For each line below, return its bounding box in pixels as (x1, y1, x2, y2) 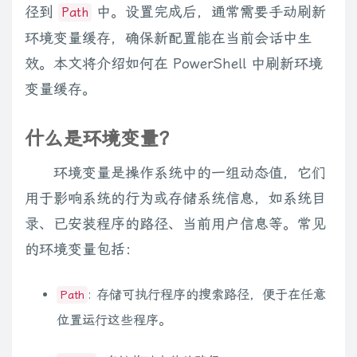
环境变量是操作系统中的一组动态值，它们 (53, 164, 326, 182)
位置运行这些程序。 (57, 312, 171, 328)
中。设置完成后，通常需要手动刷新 (92, 3, 326, 21)
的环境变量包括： (25, 241, 139, 258)
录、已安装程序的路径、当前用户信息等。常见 (25, 215, 326, 233)
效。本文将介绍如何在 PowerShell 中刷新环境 (25, 55, 323, 73)
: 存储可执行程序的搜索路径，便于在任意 (88, 286, 326, 302)
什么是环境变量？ (25, 127, 178, 151)
